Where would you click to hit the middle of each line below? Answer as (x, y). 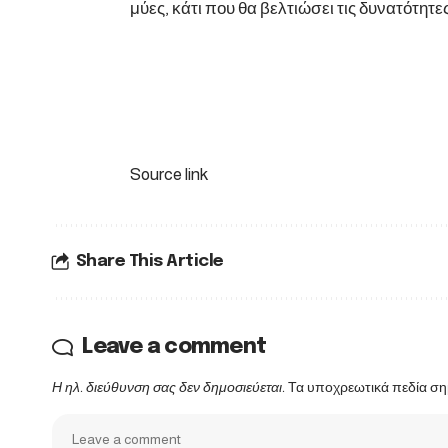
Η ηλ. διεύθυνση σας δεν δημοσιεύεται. (168, 387)
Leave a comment (174, 346)
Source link (169, 174)
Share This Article (149, 261)
